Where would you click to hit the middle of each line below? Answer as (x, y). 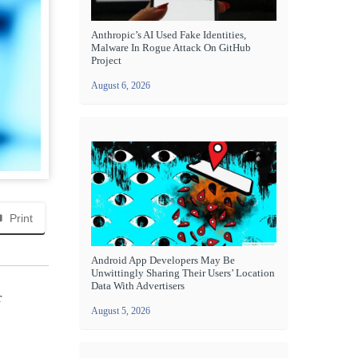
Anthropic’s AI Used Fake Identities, (169, 35)
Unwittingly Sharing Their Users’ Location (183, 272)
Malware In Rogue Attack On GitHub (171, 48)
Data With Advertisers (138, 285)
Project (106, 61)
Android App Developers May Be (163, 260)
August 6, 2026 (121, 86)
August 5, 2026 (121, 310)
